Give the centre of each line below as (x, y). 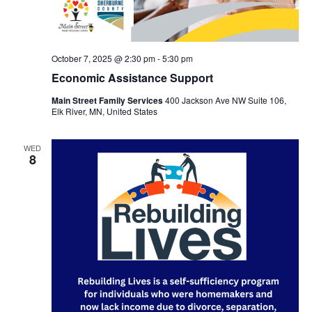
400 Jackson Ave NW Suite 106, (225, 100)
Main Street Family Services (108, 101)
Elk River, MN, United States (104, 111)
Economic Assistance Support (132, 78)
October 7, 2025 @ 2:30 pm (103, 58)
